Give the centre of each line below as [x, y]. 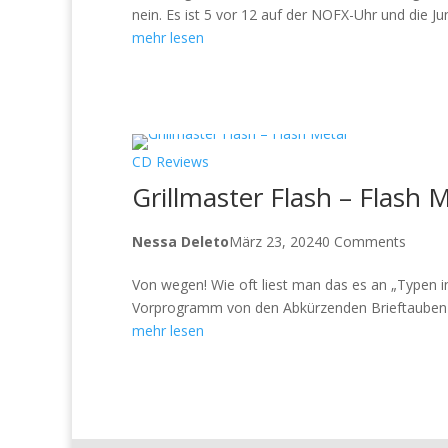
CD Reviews [170, 161]
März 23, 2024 [275, 241]
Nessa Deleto [180, 241]
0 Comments [364, 241]
